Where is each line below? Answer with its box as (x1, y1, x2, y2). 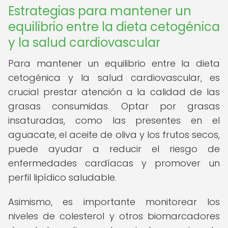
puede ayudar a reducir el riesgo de (8, 142, 220, 155)
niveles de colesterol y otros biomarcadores (8, 210, 220, 222)
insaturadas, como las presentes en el (8, 114, 220, 127)
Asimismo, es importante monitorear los (8, 195, 220, 208)
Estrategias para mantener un (8, 3, 191, 19)
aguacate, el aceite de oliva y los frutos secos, (8, 128, 220, 141)
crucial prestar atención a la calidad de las (8, 85, 220, 98)
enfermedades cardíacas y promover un (8, 157, 220, 169)
